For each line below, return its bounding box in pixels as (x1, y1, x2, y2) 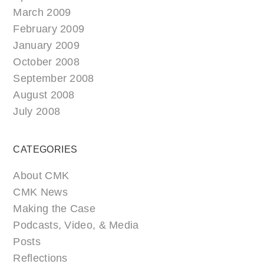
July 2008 (13, 105, 61, 118)
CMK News (13, 186, 68, 199)
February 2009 (13, 23, 85, 35)
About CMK (13, 170, 70, 182)
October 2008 (13, 56, 80, 68)
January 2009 (13, 39, 80, 52)
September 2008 (13, 72, 94, 85)
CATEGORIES (13, 144, 78, 155)
